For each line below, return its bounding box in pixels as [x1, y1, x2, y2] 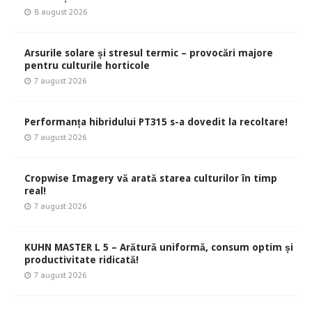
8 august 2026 [34, 5, 87, 18]
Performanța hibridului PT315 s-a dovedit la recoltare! [24, 116, 288, 127]
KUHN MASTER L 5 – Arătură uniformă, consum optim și [24, 241, 293, 253]
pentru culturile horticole [24, 59, 150, 71]
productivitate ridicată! [24, 253, 139, 265]
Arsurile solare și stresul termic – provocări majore [24, 47, 273, 58]
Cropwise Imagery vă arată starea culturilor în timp [24, 172, 277, 184]
